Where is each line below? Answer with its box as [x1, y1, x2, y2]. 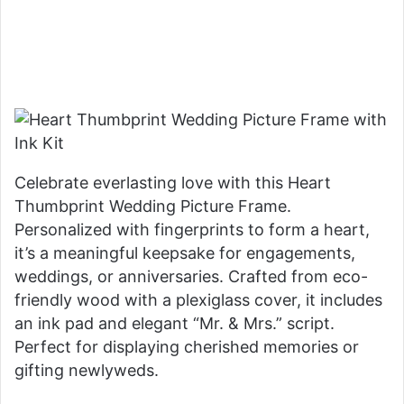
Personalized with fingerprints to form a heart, [14, 219, 370, 239]
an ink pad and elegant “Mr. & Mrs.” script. [14, 313, 335, 333]
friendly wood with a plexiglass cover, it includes [14, 289, 382, 309]
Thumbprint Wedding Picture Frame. [14, 196, 291, 216]
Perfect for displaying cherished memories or [14, 336, 359, 356]
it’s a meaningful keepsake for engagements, [14, 243, 355, 262]
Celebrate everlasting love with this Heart [14, 172, 331, 192]
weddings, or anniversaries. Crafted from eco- [14, 266, 368, 286]
